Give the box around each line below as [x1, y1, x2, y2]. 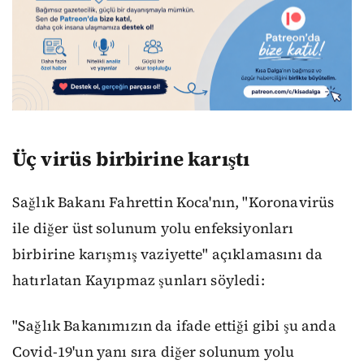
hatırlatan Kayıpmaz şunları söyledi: [12, 270, 265, 290]
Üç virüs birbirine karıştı [12, 145, 250, 173]
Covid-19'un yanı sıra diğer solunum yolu [12, 342, 295, 362]
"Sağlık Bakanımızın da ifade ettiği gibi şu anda [12, 316, 336, 336]
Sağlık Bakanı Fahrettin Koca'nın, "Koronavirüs [12, 192, 335, 212]
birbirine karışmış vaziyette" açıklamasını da [12, 244, 323, 264]
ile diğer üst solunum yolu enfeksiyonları [12, 218, 294, 238]
